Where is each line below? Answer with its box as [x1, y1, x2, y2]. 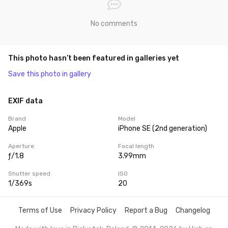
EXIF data [8, 97, 43, 105]
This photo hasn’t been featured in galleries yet [8, 54, 179, 63]
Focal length [118, 142, 154, 150]
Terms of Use [18, 206, 62, 215]
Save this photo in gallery [8, 70, 91, 78]
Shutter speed [8, 170, 50, 177]
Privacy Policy [70, 206, 117, 215]
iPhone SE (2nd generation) [118, 124, 207, 133]
